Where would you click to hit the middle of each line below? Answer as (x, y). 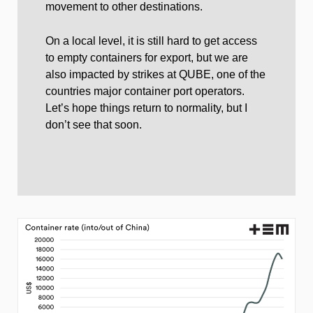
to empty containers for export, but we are (147, 57)
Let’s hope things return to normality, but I (146, 108)
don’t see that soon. (94, 124)
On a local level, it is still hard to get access (151, 41)
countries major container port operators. (145, 91)
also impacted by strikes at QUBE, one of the (155, 74)
